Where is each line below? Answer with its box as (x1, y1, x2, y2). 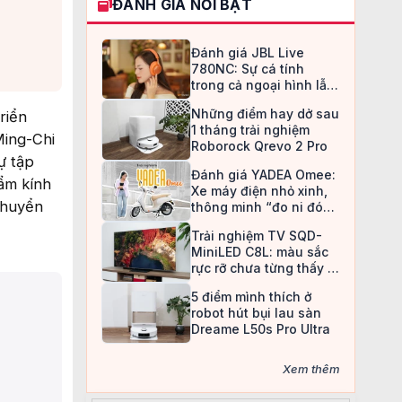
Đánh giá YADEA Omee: (191, 167, 336, 182)
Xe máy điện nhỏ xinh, (191, 183, 328, 198)
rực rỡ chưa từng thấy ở (191, 260, 335, 275)
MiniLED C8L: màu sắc (191, 244, 328, 259)
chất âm (191, 93, 240, 109)
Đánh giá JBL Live (191, 45, 304, 60)
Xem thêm (283, 362, 340, 376)
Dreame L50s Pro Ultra (191, 321, 330, 336)
